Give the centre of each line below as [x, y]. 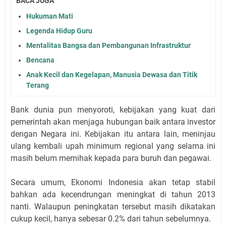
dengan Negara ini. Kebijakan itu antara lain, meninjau [113, 134]
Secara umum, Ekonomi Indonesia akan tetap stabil [113, 182]
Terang [38, 85]
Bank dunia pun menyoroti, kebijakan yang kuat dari [113, 109]
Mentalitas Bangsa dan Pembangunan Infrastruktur [108, 45]
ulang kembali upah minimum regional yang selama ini [113, 146]
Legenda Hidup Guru [59, 31]
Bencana [40, 60]
